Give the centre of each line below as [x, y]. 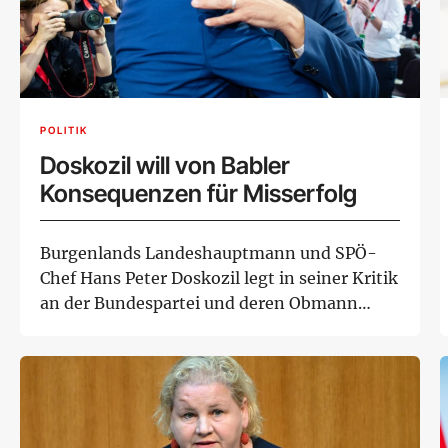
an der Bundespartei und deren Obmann [199, 303]
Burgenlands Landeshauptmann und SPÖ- [208, 253]
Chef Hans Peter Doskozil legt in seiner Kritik [219, 278]
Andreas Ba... [90, 328]
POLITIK [64, 130]
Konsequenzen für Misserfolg [198, 194]
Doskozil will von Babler [165, 166]
